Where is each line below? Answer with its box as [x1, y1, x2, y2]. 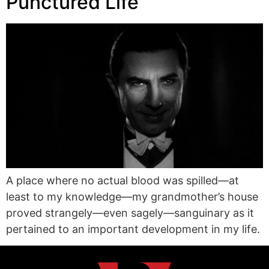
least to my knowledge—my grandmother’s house [6, 190, 258, 203]
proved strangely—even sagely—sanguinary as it [6, 206, 254, 219]
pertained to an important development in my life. [6, 222, 260, 235]
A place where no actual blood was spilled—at [6, 174, 239, 187]
